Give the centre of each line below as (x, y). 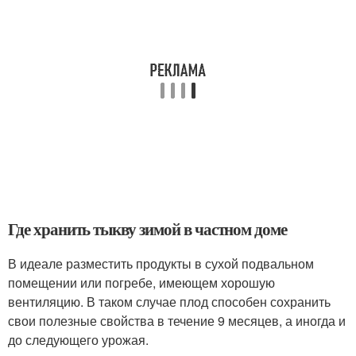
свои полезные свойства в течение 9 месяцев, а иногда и (177, 320)
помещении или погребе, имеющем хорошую (141, 282)
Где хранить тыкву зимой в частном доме (148, 228)
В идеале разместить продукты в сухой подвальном (161, 263)
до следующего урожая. (80, 339)
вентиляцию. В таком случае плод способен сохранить (169, 301)
